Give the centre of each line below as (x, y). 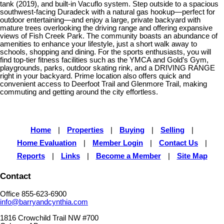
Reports (31, 156)
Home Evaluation (47, 143)
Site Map (192, 156)
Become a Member (128, 156)
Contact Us (178, 143)
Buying (132, 130)
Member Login (118, 143)
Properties (85, 130)
